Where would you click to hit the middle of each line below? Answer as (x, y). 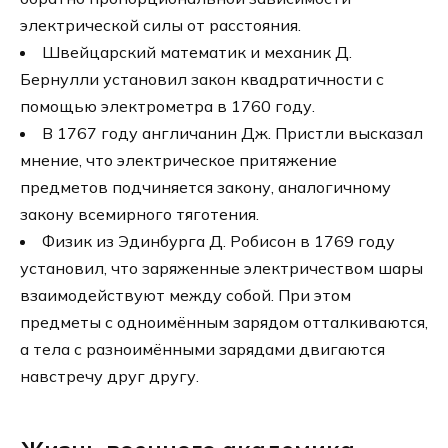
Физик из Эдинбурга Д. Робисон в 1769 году (218, 241)
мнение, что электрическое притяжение (178, 160)
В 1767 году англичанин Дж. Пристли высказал (232, 133)
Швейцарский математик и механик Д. (197, 52)
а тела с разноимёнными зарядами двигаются (202, 349)
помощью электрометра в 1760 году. (167, 106)
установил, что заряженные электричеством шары (221, 268)
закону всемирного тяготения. (139, 214)
